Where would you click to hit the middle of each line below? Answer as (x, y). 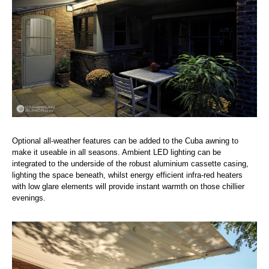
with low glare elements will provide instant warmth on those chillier (128, 186)
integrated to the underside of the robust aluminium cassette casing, (130, 163)
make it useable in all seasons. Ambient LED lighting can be (116, 152)
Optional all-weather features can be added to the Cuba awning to (125, 141)
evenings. (29, 198)
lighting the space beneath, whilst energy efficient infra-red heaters (127, 175)
